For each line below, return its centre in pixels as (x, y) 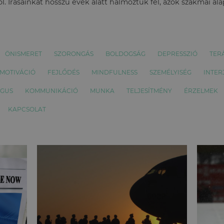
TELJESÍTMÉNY (149, 91)
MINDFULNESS (114, 72)
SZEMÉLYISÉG (170, 72)
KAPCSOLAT (27, 109)
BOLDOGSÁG (125, 54)
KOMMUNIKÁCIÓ (51, 91)
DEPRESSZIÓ (177, 54)
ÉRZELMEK (201, 91)
